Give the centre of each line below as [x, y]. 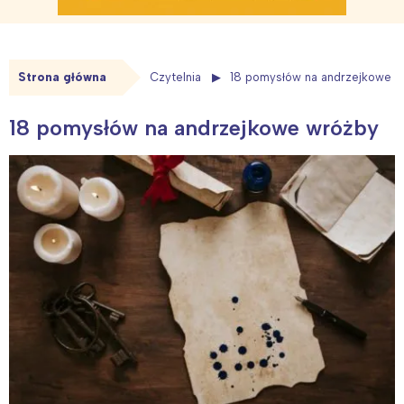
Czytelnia [175, 78]
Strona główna [62, 78]
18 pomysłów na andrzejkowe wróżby [194, 127]
